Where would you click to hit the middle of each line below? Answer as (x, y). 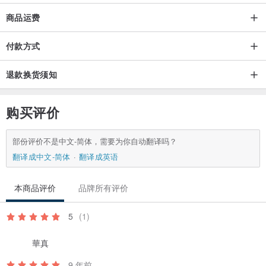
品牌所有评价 (103, 188)
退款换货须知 (32, 75)
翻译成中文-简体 (42, 157)
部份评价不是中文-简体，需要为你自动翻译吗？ (95, 141)
